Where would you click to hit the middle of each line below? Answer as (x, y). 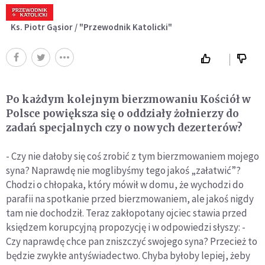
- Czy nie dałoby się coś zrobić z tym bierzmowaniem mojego (132, 156)
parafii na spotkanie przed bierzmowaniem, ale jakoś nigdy (130, 199)
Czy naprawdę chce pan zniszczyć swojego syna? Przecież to (132, 242)
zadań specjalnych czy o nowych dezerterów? (124, 128)
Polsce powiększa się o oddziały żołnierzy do (122, 114)
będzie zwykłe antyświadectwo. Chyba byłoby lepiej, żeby (128, 256)
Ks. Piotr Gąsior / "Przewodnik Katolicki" (91, 27)
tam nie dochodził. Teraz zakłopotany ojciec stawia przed (127, 213)
